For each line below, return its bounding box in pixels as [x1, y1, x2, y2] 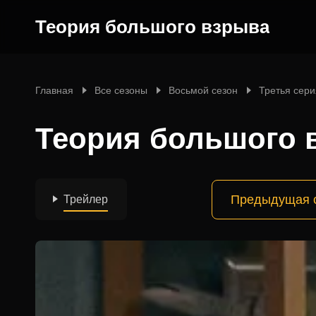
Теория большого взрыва [35, 16, 269, 37]
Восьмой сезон [169, 85, 238, 96]
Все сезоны [95, 85, 147, 96]
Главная [35, 85, 73, 96]
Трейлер [63, 193, 108, 205]
